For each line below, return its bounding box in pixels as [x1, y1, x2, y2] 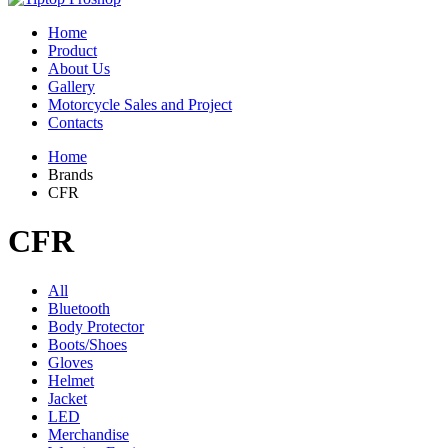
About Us [48, 60, 110, 77]
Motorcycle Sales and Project [48, 96, 232, 113]
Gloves [48, 353, 93, 371]
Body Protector [48, 317, 144, 335]
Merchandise [48, 425, 129, 443]
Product [48, 42, 97, 59]
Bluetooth [48, 299, 110, 317]
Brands [48, 166, 93, 183]
